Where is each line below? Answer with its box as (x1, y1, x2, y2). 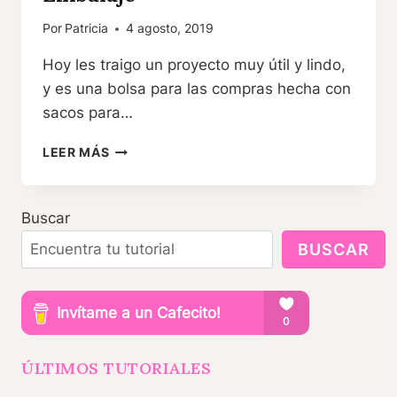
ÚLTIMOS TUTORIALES (21, 357, 211, 378)
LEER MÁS (43, 145, 110, 160)
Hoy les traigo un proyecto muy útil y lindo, (43, 56, 346, 74)
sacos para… (43, 104, 133, 122)
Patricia (65, 21, 109, 36)
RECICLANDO (108, 141, 198, 156)
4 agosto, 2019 (126, 21, 214, 36)
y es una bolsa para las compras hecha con (43, 80, 351, 98)
